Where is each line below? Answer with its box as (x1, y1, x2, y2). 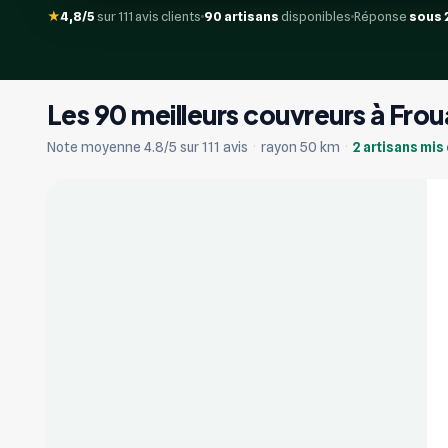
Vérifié (86, 198, 128, 214)
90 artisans (204, 8, 279, 24)
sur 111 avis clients (95, 8, 201, 24)
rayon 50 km (258, 138, 343, 155)
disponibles (279, 8, 351, 24)
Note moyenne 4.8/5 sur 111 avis (47, 138, 251, 155)
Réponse (354, 8, 409, 24)
